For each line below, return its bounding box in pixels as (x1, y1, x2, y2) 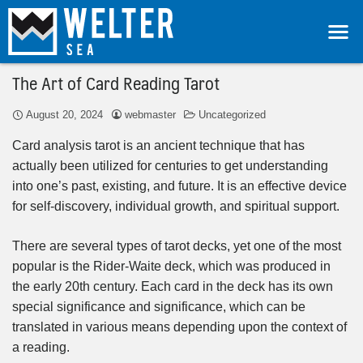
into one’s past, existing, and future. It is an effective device (12, 178, 347, 193)
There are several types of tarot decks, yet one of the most (12, 238, 341, 253)
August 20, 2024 (26, 108, 103, 121)
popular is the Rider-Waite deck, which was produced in (12, 258, 331, 273)
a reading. (12, 340, 70, 354)
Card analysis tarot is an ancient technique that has (12, 138, 305, 152)
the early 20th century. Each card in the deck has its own (12, 279, 333, 293)
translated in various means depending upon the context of (12, 319, 347, 334)
